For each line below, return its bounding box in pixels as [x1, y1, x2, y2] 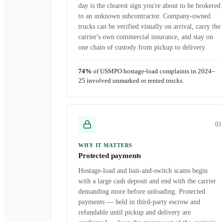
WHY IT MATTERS [78, 142, 133, 148]
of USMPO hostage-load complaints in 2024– [92, 68, 215, 75]
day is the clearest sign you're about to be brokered [78, 2, 221, 9]
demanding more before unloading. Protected [78, 188, 205, 195]
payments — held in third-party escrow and [78, 198, 200, 206]
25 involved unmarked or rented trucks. [78, 77, 184, 84]
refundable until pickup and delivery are [78, 209, 191, 216]
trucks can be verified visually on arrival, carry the [78, 23, 221, 30]
